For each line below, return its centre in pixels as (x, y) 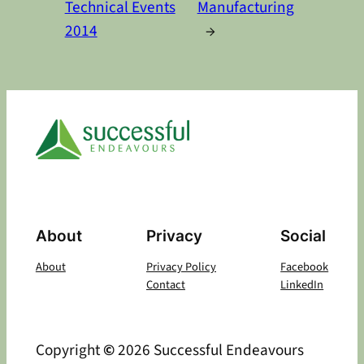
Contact (166, 285)
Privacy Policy (181, 267)
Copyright (69, 351)
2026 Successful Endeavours (209, 351)
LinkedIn (302, 285)
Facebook (305, 267)
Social (303, 236)
